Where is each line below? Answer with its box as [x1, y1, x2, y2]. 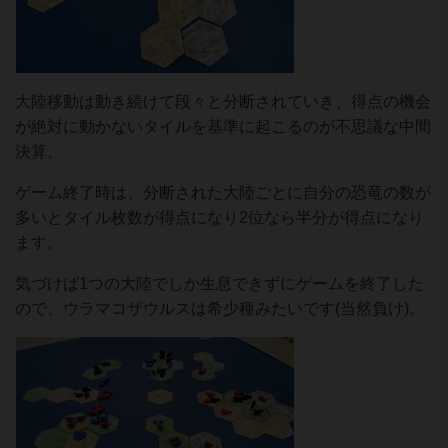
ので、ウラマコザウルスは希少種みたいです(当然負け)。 [15, 299, 425, 317]
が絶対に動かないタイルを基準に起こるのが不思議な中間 [15, 117, 431, 135]
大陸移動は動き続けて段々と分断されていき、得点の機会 [15, 92, 431, 110]
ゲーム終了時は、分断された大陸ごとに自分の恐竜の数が [15, 183, 431, 201]
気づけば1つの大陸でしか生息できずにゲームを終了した [15, 274, 424, 292]
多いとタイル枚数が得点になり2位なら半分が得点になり [15, 208, 424, 226]
